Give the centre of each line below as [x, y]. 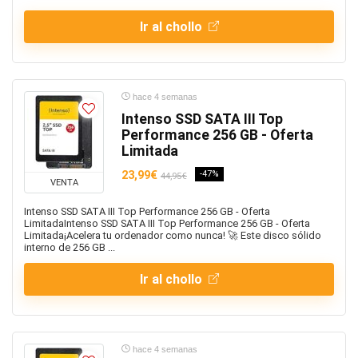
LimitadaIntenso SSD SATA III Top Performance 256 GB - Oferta [167, 223]
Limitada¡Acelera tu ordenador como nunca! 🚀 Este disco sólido [173, 235]
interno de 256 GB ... [70, 247]
